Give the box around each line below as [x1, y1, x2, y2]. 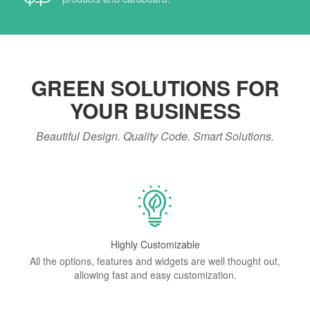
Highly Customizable [110, 237, 200, 251]
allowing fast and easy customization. [73, 268, 237, 282]
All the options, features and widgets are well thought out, [30, 254, 280, 268]
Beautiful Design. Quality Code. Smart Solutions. [36, 128, 274, 144]
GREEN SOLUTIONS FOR [30, 73, 280, 102]
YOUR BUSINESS [69, 95, 241, 125]
